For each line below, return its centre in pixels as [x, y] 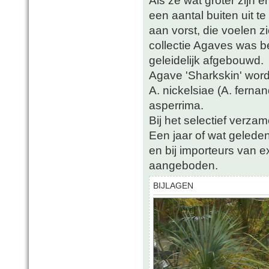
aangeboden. [183, 165]
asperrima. [176, 105]
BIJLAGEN [173, 186]
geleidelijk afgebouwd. [206, 60]
